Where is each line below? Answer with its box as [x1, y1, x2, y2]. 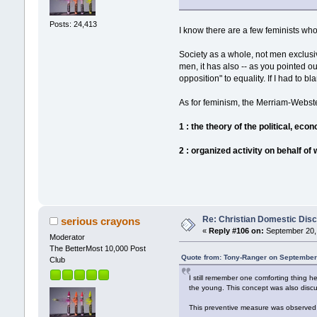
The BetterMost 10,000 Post [49, 243, 146, 253]
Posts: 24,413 [49, 20, 97, 29]
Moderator [49, 232, 85, 241]
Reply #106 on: [208, 226, 264, 235]
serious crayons [61, 214, 141, 227]
